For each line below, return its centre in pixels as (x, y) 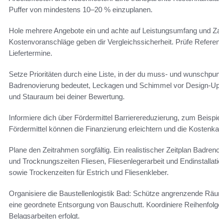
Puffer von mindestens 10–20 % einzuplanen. (81, 10)
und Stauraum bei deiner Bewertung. (67, 97)
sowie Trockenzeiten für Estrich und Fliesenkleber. (89, 173)
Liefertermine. (31, 53)
